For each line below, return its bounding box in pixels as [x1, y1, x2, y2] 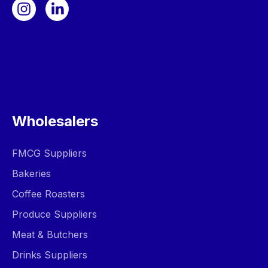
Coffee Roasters [12, 188, 85, 200]
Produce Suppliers [12, 208, 97, 220]
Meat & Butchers [12, 229, 88, 240]
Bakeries [12, 167, 51, 179]
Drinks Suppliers [12, 249, 87, 261]
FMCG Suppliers [12, 147, 87, 159]
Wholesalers [12, 112, 98, 130]
